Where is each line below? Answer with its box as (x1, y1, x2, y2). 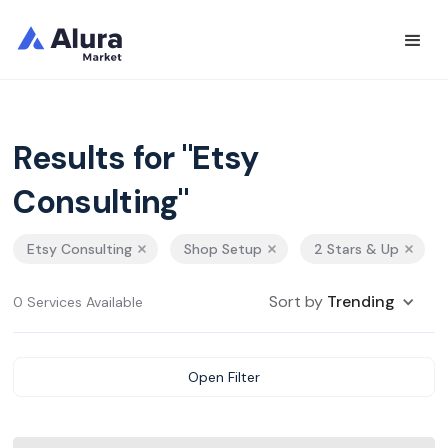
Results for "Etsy (13, 137, 259, 179)
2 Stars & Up (314, 240, 400, 258)
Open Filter (188, 368, 260, 386)
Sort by (268, 291, 327, 312)
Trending (326, 291, 395, 312)
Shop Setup (184, 240, 263, 258)
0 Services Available (13, 293, 144, 311)
